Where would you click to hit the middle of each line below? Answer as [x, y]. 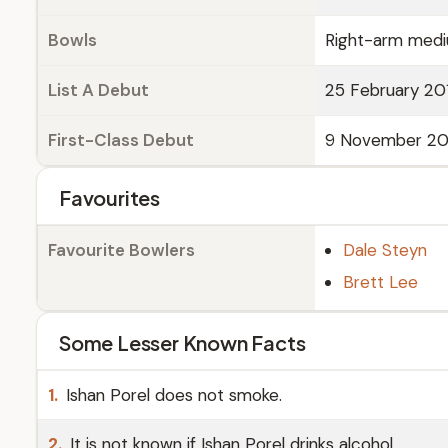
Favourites [109, 197]
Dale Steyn [385, 250]
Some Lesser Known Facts [182, 342]
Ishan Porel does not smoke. [171, 395]
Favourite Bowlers [121, 250]
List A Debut [98, 90]
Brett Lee [380, 282]
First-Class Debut [121, 140]
